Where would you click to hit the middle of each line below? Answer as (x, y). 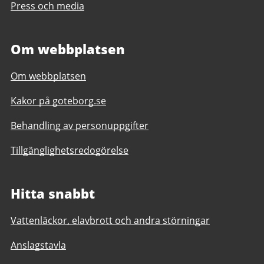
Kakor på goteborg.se (58, 100)
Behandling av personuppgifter (80, 125)
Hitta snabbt (53, 193)
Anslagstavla (38, 245)
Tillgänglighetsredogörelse (70, 150)
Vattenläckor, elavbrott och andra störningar (110, 220)
